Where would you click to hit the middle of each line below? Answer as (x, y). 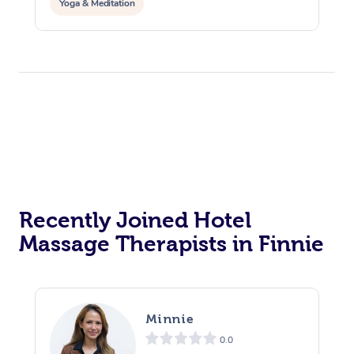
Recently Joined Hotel (135, 220)
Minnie (169, 319)
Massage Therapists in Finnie (171, 243)
